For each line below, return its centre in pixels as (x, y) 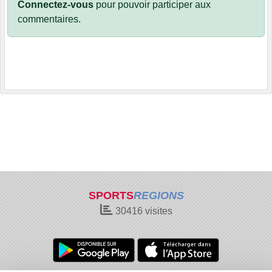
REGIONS (158, 195)
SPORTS (111, 195)
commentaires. (49, 19)
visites (157, 211)
